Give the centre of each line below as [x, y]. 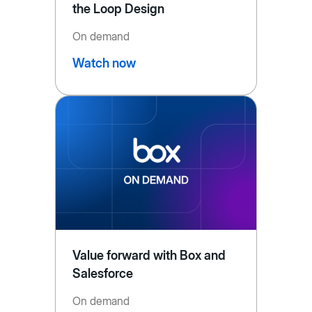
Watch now [104, 63]
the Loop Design [118, 9]
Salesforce [102, 274]
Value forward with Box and [149, 256]
